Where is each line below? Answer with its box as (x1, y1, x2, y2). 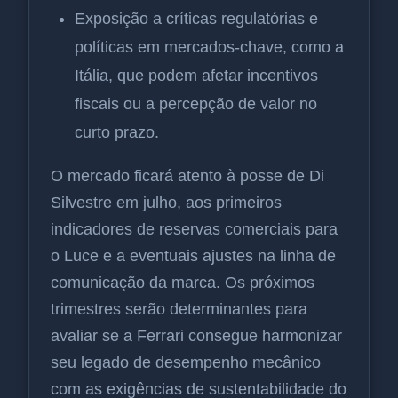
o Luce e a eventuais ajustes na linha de (51, 246, 336, 265)
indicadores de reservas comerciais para (51, 219, 338, 238)
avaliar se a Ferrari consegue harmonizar (51, 326, 342, 345)
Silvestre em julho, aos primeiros (51, 193, 282, 211)
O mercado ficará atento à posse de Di (51, 166, 324, 185)
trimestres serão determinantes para (51, 299, 307, 318)
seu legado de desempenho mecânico (51, 353, 321, 371)
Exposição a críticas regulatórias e (75, 9, 318, 28)
